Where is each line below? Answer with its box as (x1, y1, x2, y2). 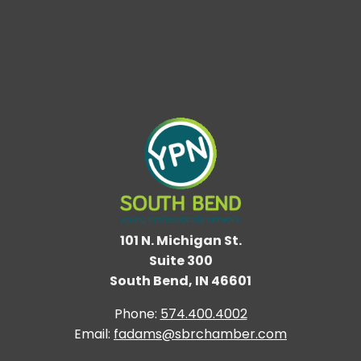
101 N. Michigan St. (119, 231, 242, 251)
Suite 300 (148, 251, 213, 271)
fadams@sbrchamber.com (114, 325, 287, 344)
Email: (74, 325, 110, 344)
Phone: (114, 305, 157, 324)
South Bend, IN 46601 (110, 272, 251, 291)
